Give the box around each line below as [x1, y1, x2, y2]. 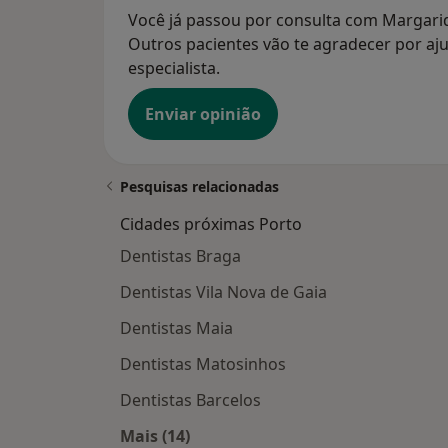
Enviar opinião [145, 103, 261, 126]
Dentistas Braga [120, 245, 241, 268]
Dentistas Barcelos [120, 389, 261, 412]
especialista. [128, 57, 220, 80]
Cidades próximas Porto [120, 213, 302, 236]
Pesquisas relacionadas [120, 177, 279, 197]
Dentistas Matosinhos [120, 353, 286, 376]
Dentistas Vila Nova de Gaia [120, 281, 327, 304]
